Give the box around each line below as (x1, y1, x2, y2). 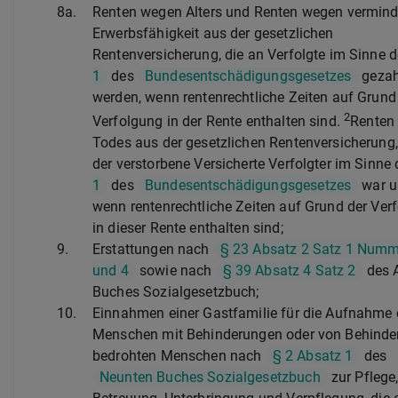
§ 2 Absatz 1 (272, 346, 354, 364)
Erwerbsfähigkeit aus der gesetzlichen (92, 24, 334, 42)
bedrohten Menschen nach (92, 346, 266, 364)
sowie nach (135, 261, 216, 279)
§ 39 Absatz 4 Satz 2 (222, 261, 356, 279)
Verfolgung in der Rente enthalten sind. (92, 112, 345, 130)
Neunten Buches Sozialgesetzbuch (99, 368, 321, 386)
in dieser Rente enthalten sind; (92, 219, 283, 236)
